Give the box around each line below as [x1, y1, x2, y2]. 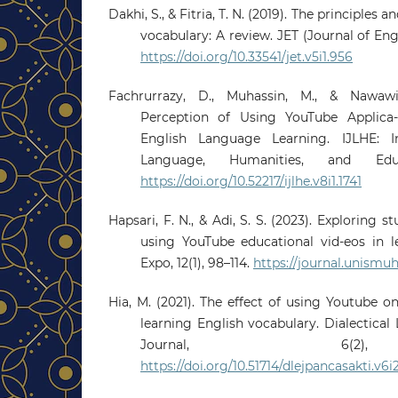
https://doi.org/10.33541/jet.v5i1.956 [140, 48, 353, 65]
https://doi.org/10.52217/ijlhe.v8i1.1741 [140, 172, 362, 189]
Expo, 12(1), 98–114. [140, 254, 253, 271]
